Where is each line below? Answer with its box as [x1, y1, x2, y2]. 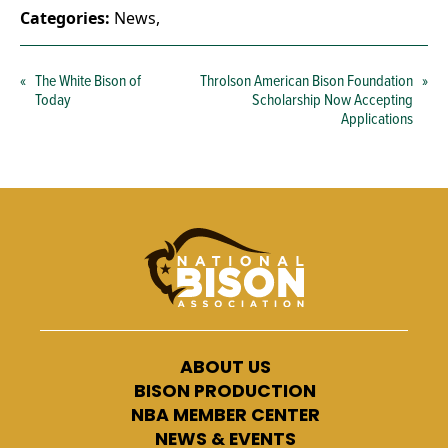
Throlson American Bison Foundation [200, 69, 413, 91]
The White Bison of [35, 69, 141, 91]
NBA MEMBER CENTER [130, 402, 320, 427]
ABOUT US [179, 354, 271, 379]
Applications [341, 107, 413, 129]
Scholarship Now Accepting [252, 88, 413, 110]
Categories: [20, 7, 110, 29]
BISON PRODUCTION [134, 378, 316, 403]
